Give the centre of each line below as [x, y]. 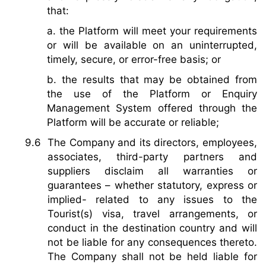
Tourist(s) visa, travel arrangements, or [152, 213]
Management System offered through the [152, 108]
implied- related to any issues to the [152, 199]
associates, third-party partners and [152, 156]
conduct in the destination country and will [152, 228]
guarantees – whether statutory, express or [152, 185]
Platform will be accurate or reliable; [133, 122]
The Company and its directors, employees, [152, 142]
